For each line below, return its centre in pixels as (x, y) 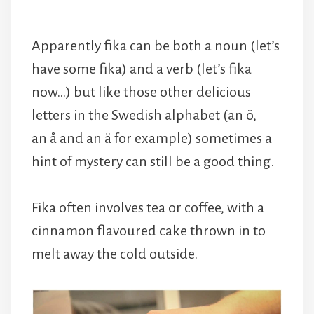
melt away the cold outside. (115, 254)
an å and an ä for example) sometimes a (152, 138)
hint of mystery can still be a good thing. (153, 162)
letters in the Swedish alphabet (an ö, (144, 115)
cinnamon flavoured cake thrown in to (149, 231)
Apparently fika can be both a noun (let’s (156, 46)
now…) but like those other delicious (141, 92)
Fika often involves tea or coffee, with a (148, 208)
